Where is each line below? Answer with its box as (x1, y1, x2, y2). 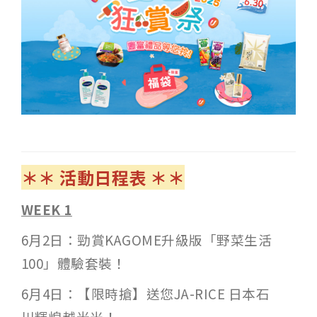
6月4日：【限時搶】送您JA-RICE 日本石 (21, 284, 270, 304)
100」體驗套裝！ (21, 253, 127, 273)
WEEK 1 (21, 200, 72, 219)
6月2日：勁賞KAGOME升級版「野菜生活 (21, 230, 272, 250)
